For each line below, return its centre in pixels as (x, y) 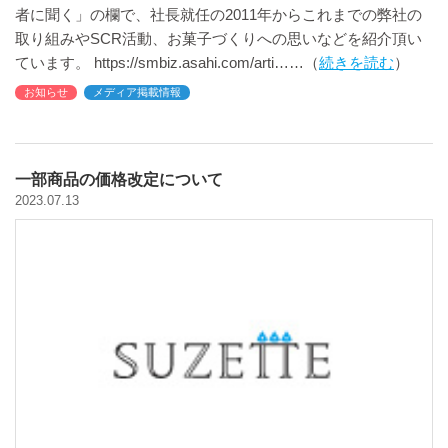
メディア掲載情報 (137, 92)
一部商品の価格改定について (119, 180)
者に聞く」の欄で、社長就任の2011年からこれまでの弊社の (218, 15)
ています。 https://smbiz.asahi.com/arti (144, 63)
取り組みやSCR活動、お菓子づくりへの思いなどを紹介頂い (218, 39)
